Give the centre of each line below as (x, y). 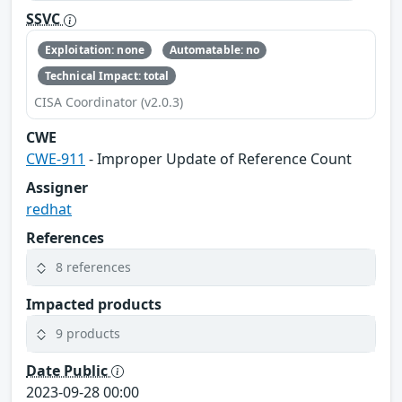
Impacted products (94, 304)
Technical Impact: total (107, 75)
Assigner (57, 187)
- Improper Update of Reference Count (218, 158)
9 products (88, 334)
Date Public (69, 370)
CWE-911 (56, 158)
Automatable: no (214, 50)
